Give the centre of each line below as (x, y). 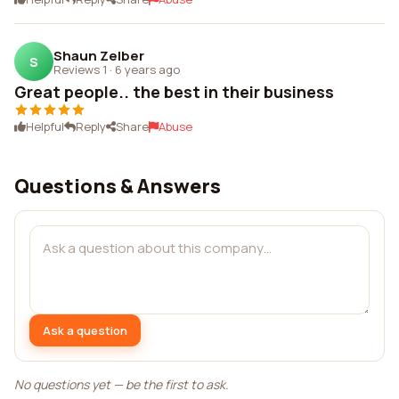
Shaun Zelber (99, 55)
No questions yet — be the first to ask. (122, 384)
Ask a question (85, 330)
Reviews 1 (80, 69)
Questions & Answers (118, 186)
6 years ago (147, 69)
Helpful (45, 126)
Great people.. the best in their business (174, 92)
